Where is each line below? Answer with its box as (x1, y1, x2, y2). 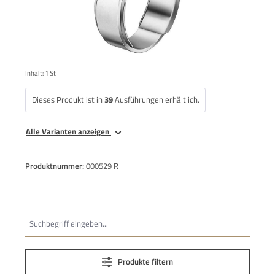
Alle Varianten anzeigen (26, 125, 111, 137)
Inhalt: (25, 67, 45, 78)
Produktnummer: (25, 159, 86, 172)
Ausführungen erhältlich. (112, 93, 199, 106)
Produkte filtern (118, 255, 174, 268)
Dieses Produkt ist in (31, 93, 104, 106)
